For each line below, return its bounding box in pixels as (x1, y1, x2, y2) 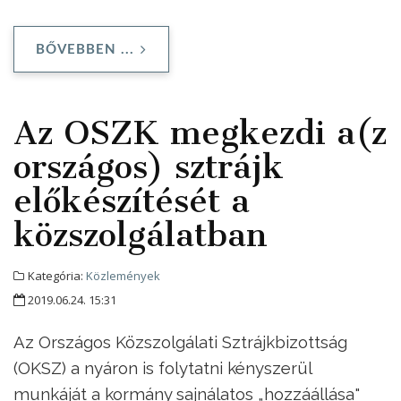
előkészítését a (13, 180, 250, 220)
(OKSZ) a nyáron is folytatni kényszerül (13, 357, 311, 378)
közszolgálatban (13, 214, 268, 254)
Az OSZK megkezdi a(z (13, 112, 387, 152)
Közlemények (86, 267, 160, 284)
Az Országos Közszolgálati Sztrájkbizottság (13, 331, 347, 352)
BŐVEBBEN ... (36, 42, 134, 56)
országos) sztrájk (13, 146, 284, 186)
